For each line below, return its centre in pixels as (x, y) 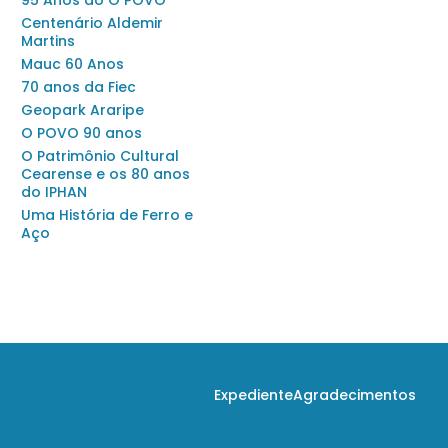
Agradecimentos (354, 395)
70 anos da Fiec (78, 87)
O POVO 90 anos (81, 133)
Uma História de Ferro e (107, 215)
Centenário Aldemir (92, 23)
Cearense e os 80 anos (105, 174)
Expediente (253, 395)
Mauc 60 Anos (72, 64)
